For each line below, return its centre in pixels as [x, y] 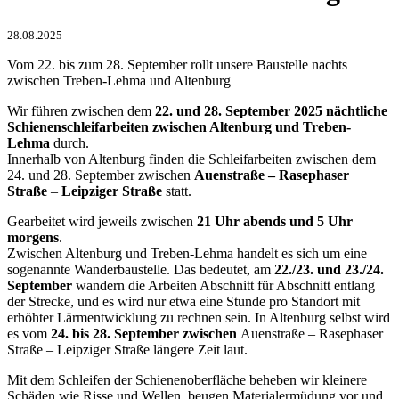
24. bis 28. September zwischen [144, 333]
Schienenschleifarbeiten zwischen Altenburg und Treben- [179, 126]
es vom [27, 333]
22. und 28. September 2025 [239, 110]
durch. [71, 142]
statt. [179, 191]
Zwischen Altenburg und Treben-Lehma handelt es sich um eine [187, 253]
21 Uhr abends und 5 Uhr [275, 221]
